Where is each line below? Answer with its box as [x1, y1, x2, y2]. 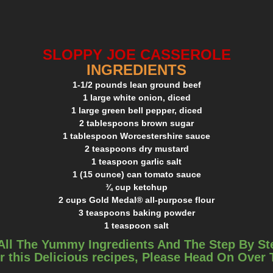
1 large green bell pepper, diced [71, 105, 202, 115]
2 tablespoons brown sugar [79, 118, 194, 128]
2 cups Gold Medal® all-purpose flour [58, 194, 214, 205]
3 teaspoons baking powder [78, 207, 195, 218]
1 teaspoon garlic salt [91, 156, 182, 166]
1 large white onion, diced [82, 92, 191, 102]
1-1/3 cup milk [107, 233, 166, 243]
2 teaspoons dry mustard [84, 143, 189, 154]
